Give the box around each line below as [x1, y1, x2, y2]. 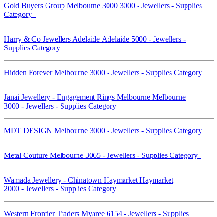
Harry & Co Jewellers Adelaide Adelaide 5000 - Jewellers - [4, 34, 186, 43]
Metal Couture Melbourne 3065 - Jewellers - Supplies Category [4, 151, 201, 159]
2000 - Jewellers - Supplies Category [4, 184, 120, 193]
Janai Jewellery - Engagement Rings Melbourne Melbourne [4, 93, 186, 101]
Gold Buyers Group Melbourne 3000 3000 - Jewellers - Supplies [4, 1, 202, 10]
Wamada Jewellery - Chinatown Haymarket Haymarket [4, 175, 173, 184]
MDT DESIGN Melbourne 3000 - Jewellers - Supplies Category [4, 126, 206, 135]
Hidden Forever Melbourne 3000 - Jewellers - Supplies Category [4, 68, 206, 77]
